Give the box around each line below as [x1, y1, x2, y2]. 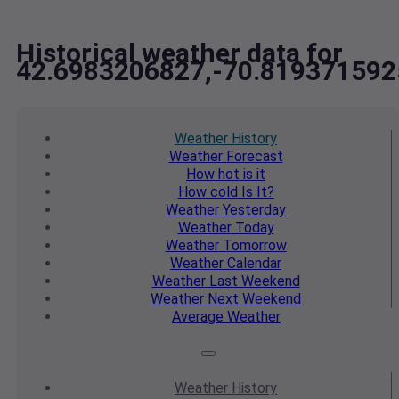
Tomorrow [218, 237, 287, 255]
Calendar [224, 255, 281, 273]
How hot [186, 166, 240, 183]
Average [172, 308, 224, 326]
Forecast [222, 148, 283, 166]
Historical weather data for [16, 37, 343, 69]
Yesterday [219, 201, 286, 219]
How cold [177, 183, 238, 201]
